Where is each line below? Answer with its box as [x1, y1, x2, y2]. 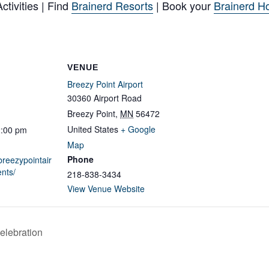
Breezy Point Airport [67, 78, 143, 90]
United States [67, 123, 118, 135]
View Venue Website [67, 183, 145, 195]
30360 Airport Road [67, 92, 142, 104]
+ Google [121, 123, 156, 135]
